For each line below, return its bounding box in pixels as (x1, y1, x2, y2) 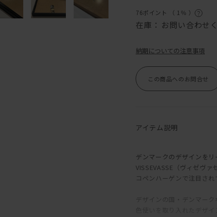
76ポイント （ (136, 8, 177, 17)
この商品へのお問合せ (148, 74, 209, 83)
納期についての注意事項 (136, 46, 205, 55)
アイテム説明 (136, 122, 178, 132)
